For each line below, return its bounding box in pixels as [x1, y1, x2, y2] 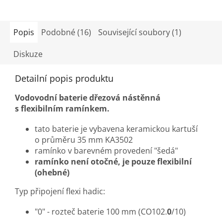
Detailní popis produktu [15, 72, 113, 84]
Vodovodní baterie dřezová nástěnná [15, 92, 161, 103]
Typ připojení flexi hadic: [15, 185, 105, 197]
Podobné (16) [41, 26, 91, 38]
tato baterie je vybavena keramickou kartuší [35, 123, 198, 134]
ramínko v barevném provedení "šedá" [35, 145, 178, 156]
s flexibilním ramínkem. [15, 103, 110, 114]
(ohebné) [35, 166, 69, 178]
